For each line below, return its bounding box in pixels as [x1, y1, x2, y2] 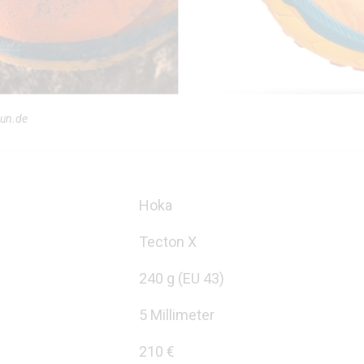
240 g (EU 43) [139, 270, 224, 287]
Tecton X [139, 233, 197, 250]
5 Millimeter [139, 306, 214, 323]
